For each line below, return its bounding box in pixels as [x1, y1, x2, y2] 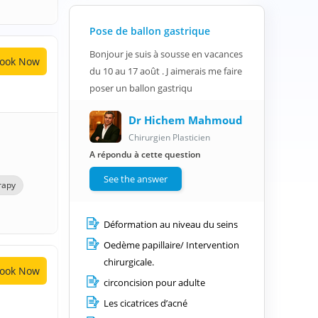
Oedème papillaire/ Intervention [104, 238, 239, 251]
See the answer [104, 172, 168, 185]
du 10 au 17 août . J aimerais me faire [89, 64, 242, 77]
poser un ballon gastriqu [89, 81, 192, 94]
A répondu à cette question [89, 148, 201, 160]
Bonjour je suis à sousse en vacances [89, 47, 243, 60]
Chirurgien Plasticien [128, 131, 210, 143]
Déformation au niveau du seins [104, 217, 238, 231]
